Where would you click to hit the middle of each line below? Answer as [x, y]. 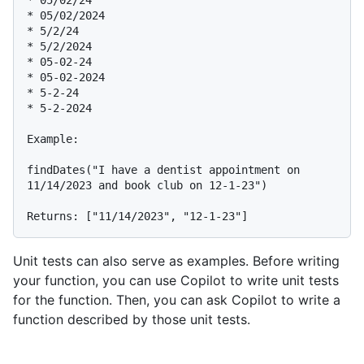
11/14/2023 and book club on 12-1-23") [147, 186]
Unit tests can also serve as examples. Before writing [176, 261]
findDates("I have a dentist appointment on [163, 170]
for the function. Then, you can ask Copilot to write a [177, 300]
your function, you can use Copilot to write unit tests [176, 281]
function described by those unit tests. [132, 320]
